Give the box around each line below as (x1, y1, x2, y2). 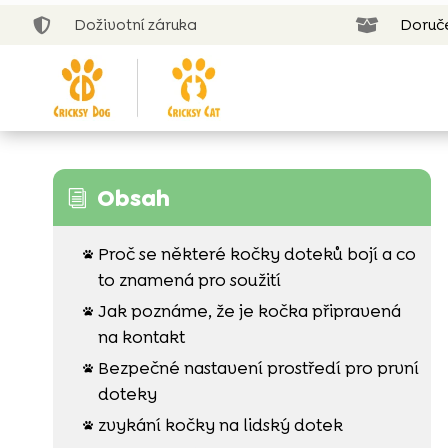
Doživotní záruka (74, 15, 198, 35)
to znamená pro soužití (97, 268, 281, 291)
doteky (97, 382, 157, 405)
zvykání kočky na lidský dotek (97, 413, 343, 436)
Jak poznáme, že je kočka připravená (97, 299, 401, 322)
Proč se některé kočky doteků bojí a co (97, 242, 416, 265)
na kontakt (97, 325, 185, 348)
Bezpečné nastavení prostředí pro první (97, 356, 419, 379)
